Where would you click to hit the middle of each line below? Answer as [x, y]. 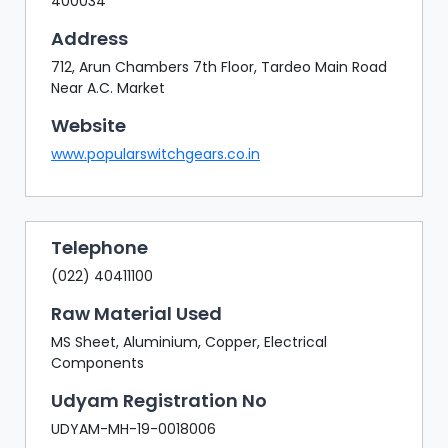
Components [97, 362]
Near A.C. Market [108, 87]
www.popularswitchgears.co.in [155, 153]
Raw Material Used [136, 313]
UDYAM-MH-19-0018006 [133, 428]
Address [89, 38]
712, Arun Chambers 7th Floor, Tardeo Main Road [219, 66]
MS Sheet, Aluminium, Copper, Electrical [189, 341]
